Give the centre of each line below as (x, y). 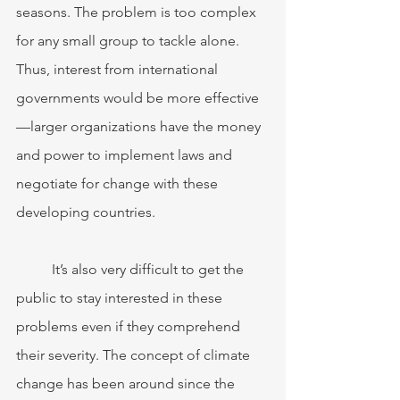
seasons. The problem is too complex (138, 12)
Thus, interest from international (119, 70)
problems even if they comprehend (130, 327)
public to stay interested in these (121, 298)
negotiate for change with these (119, 184)
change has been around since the (127, 384)
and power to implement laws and (126, 155)
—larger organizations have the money (140, 127)
